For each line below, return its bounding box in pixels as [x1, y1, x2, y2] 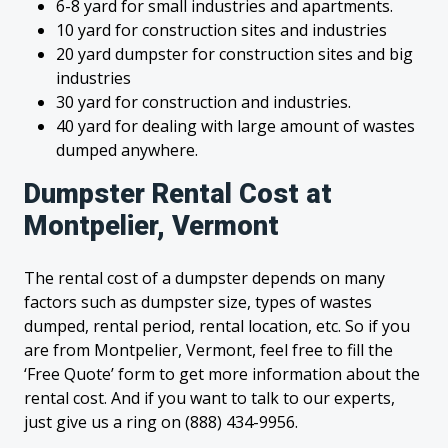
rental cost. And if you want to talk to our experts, [24, 387, 395, 409]
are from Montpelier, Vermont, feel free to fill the [24, 339, 393, 361]
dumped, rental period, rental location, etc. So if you [24, 315, 410, 337]
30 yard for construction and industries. [56, 91, 351, 113]
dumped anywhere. [56, 139, 198, 161]
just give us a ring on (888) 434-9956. [24, 411, 298, 433]
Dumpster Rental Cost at [24, 178, 332, 210]
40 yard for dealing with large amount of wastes [56, 115, 415, 137]
